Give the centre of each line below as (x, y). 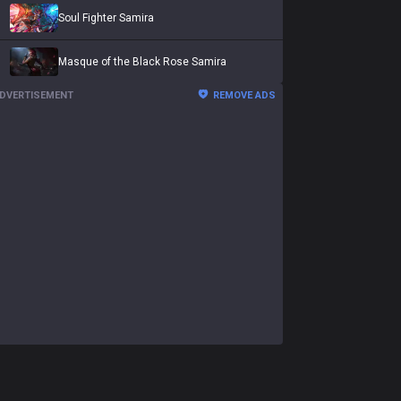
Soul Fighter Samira (106, 18)
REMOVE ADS (244, 95)
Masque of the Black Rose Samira (142, 62)
